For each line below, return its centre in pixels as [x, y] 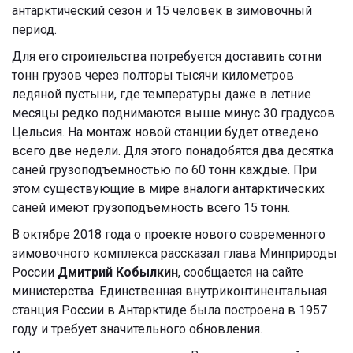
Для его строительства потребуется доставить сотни [167, 56]
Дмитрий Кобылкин [118, 272]
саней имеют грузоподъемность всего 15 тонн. [151, 207]
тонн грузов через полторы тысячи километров [153, 75]
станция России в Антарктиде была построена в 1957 [169, 310]
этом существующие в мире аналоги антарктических [168, 188]
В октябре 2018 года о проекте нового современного [169, 234]
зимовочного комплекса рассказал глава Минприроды [175, 253]
